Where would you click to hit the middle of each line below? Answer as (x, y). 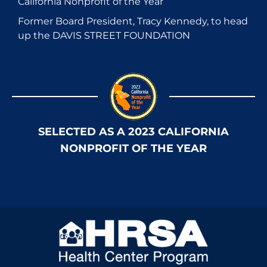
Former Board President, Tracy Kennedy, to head (133, 21)
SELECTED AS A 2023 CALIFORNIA (133, 132)
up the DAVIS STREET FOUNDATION (104, 36)
